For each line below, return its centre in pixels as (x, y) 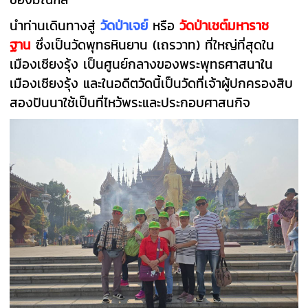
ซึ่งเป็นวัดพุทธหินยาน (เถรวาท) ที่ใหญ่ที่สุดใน (155, 44)
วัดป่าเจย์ (124, 25)
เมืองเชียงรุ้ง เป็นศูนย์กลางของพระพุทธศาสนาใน (142, 64)
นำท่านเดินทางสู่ (55, 25)
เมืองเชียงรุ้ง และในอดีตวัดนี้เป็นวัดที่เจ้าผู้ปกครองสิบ (152, 83)
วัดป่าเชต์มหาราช (224, 25)
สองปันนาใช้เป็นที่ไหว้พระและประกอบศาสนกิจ (130, 102)
